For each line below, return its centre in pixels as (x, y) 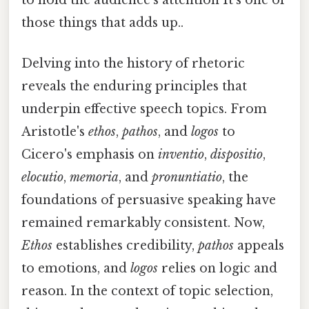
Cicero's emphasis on (90, 154)
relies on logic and (218, 268)
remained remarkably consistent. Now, (143, 222)
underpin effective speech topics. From (144, 109)
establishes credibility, (125, 245)
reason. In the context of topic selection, (147, 291)
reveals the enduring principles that (134, 86)
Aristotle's (55, 131)
